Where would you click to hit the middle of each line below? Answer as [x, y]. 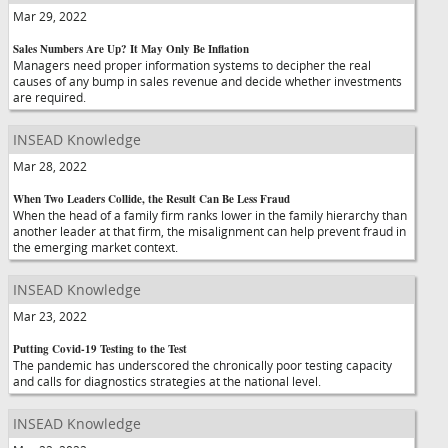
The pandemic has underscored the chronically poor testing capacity [202, 365]
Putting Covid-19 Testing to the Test [100, 349]
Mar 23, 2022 [50, 316]
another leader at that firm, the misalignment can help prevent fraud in [209, 231]
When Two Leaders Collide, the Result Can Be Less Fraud [151, 199]
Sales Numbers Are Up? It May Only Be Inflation [131, 49]
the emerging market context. [95, 247]
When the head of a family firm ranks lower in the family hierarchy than [210, 215]
